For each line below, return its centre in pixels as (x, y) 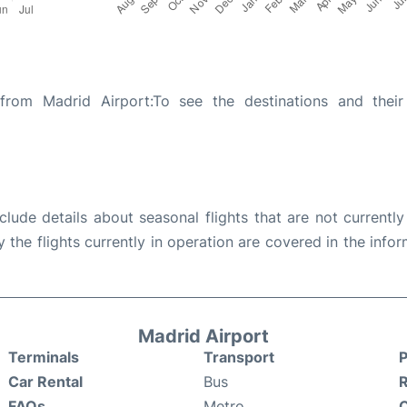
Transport (239, 357)
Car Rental (45, 381)
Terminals (44, 357)
